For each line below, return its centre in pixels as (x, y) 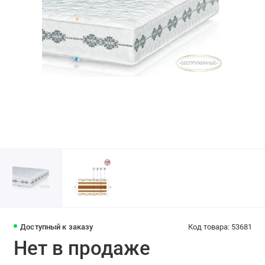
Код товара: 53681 (220, 227)
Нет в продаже (82, 248)
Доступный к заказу (57, 227)
